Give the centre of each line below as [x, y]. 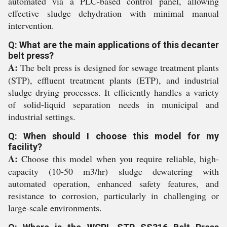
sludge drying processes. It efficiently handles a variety [113, 92]
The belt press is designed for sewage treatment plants [118, 67]
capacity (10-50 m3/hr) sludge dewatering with [113, 171]
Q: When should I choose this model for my [113, 136]
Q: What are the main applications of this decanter [113, 45]
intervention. [31, 25]
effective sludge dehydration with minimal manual [113, 13]
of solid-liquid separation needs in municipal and [113, 104]
